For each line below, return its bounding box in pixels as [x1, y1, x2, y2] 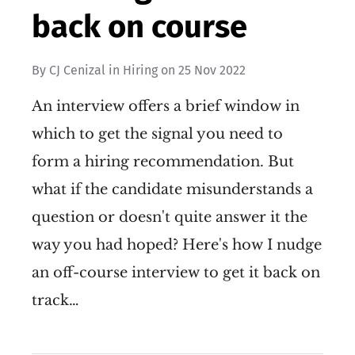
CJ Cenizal [49, 62, 105, 78]
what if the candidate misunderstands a [32, 181, 313, 199]
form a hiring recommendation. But [32, 153, 294, 171]
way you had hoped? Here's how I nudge [32, 236, 322, 254]
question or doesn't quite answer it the [32, 208, 307, 227]
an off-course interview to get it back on [32, 264, 320, 282]
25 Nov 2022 [178, 62, 246, 78]
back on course [32, 7, 247, 46]
